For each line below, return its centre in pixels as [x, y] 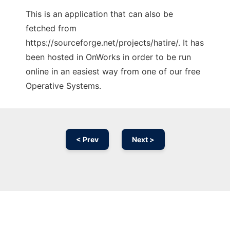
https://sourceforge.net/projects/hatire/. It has [115, 43]
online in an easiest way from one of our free [113, 71]
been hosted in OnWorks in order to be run [108, 57]
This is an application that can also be [99, 14]
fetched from [51, 28]
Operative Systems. [63, 86]
